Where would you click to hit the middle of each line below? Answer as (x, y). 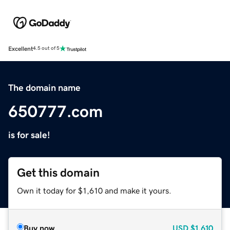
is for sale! (29, 135)
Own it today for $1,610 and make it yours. (94, 190)
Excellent (21, 49)
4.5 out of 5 (46, 49)
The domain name (44, 88)
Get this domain (58, 172)
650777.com (55, 111)
